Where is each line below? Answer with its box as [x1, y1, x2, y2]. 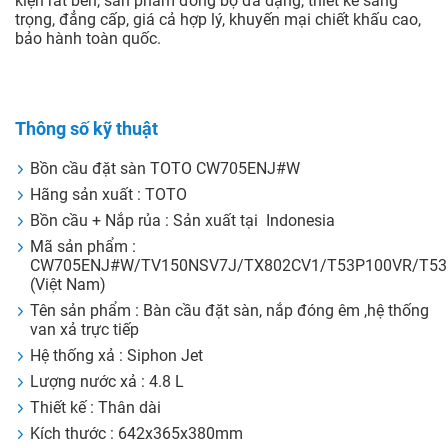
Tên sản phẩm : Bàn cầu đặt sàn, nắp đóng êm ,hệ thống [30, 301, 429, 321]
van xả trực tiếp [30, 320, 139, 340]
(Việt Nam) [30, 275, 106, 295]
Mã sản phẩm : [30, 237, 136, 257]
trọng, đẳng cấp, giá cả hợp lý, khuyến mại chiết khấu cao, [15, 10, 421, 30]
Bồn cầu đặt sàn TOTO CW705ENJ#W [30, 159, 300, 179]
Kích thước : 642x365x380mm [30, 424, 243, 444]
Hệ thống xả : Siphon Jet [30, 346, 203, 366]
